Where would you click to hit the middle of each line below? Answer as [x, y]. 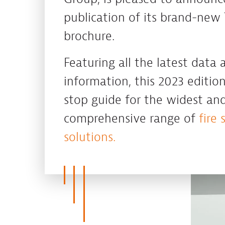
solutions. [89, 137]
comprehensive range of [131, 119]
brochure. [89, 36]
